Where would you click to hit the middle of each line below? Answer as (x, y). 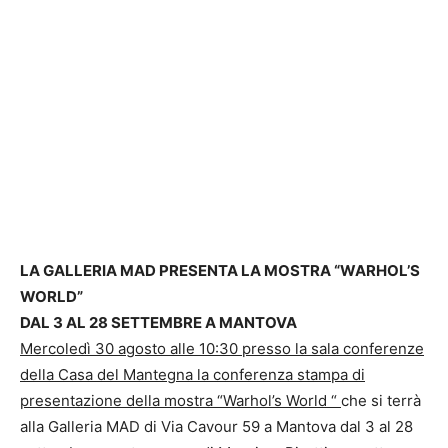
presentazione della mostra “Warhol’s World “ (180, 400)
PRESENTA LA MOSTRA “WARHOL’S (289, 270)
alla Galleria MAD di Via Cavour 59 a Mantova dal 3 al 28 (216, 426)
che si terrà (381, 400)
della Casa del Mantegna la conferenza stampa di (192, 374)
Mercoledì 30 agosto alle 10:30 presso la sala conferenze (222, 348)
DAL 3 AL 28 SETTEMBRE (112, 322)
